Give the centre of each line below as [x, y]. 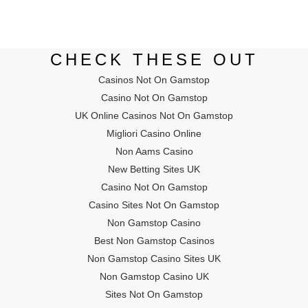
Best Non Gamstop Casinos [154, 241]
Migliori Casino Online [154, 133]
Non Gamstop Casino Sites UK [154, 258]
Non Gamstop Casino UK [154, 276]
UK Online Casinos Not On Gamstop [154, 115]
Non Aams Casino [154, 151]
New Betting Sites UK [154, 169]
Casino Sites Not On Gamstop [154, 205]
